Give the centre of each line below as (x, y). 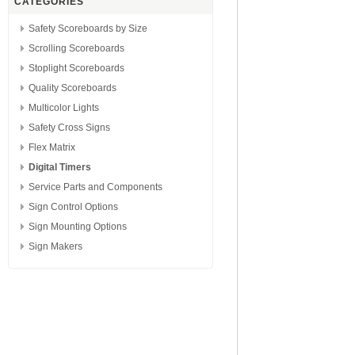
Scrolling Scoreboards (76, 48)
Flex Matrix (52, 147)
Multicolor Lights (64, 108)
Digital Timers (60, 167)
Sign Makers (55, 246)
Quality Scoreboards (73, 88)
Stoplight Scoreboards (76, 68)
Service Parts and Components (95, 187)
